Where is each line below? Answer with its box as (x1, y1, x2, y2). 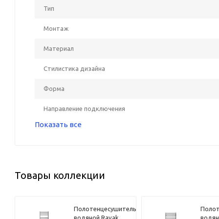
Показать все (35, 120, 82, 129)
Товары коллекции (15, 169, 105, 181)
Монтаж (44, 24, 68, 32)
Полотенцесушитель (74, 205, 136, 213)
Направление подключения (44, 105, 125, 112)
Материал (44, 44, 74, 52)
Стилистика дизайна (44, 65, 105, 72)
